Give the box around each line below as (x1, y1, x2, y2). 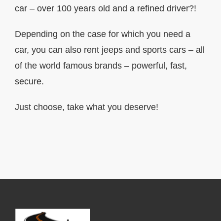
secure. (15, 76, 44, 87)
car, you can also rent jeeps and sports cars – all (15, 45, 205, 55)
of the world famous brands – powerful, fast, (15, 61, 187, 71)
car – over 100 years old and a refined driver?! (15, 3, 196, 14)
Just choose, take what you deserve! (15, 102, 158, 112)
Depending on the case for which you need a (15, 29, 190, 39)
